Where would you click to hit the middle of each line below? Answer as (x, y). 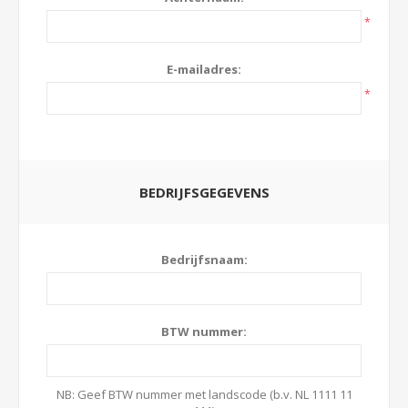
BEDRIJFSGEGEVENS (204, 192)
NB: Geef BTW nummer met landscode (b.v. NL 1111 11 (204, 394)
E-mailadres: (204, 69)
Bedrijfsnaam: (204, 260)
